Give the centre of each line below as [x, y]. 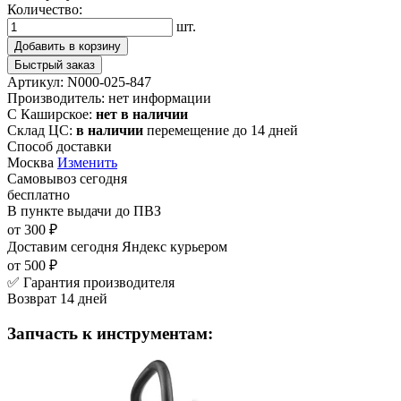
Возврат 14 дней [57, 298]
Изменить [87, 162]
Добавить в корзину [68, 46]
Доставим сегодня [63, 246]
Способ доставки [60, 146]
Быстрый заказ [55, 64]
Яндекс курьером [175, 246]
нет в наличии [142, 114]
